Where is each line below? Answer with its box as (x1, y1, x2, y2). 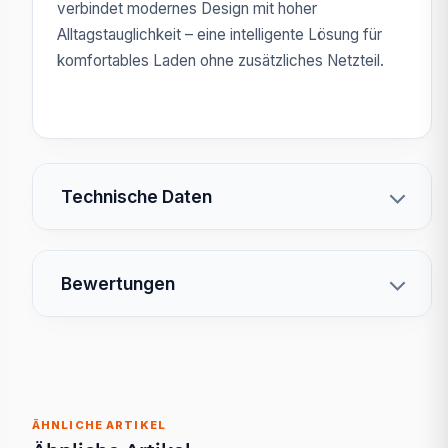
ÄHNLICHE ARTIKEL (32, 417, 166, 432)
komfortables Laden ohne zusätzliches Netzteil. (57, 50, 384, 70)
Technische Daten (61, 185, 212, 207)
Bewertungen (61, 272, 175, 294)
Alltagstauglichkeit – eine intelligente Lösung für (57, 24, 382, 44)
